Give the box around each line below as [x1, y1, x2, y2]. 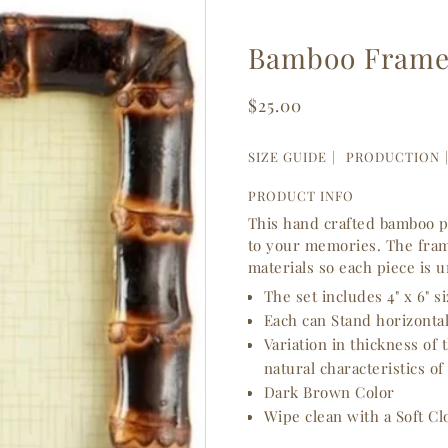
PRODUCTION [345, 147, 440, 165]
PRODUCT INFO [247, 186, 354, 204]
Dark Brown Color [263, 382, 395, 403]
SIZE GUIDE [248, 147, 328, 165]
